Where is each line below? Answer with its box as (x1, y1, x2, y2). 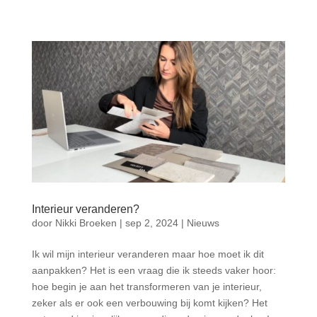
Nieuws (186, 217, 219, 229)
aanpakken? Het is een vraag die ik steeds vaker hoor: (31, 265, 276, 277)
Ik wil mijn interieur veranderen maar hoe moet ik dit (31, 248, 264, 260)
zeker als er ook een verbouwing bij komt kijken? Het (31, 297, 267, 309)
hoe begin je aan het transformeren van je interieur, (31, 281, 262, 293)
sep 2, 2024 (125, 217, 178, 229)
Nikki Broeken (54, 217, 117, 229)
